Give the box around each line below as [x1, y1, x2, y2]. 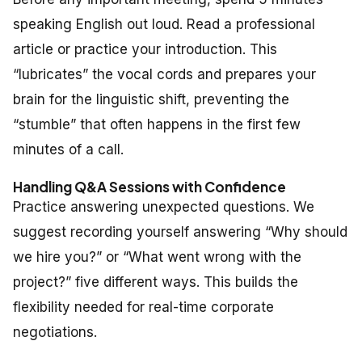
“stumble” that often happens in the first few [13, 116, 301, 133]
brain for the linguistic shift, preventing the [13, 90, 289, 107]
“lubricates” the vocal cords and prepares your [13, 65, 316, 82]
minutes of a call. [13, 141, 124, 158]
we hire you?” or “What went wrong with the [13, 248, 301, 265]
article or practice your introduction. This [13, 40, 277, 57]
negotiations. [13, 323, 97, 340]
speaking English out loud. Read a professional [13, 15, 315, 32]
